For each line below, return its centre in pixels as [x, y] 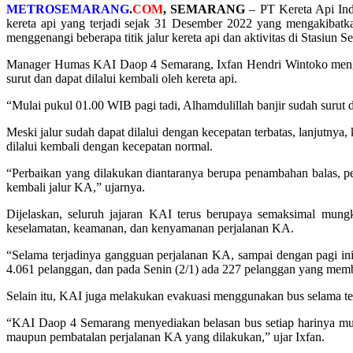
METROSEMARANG [68, 9]
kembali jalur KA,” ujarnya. [76, 187]
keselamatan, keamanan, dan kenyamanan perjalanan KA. [150, 228]
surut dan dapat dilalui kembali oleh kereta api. [122, 78]
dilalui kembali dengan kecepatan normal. [110, 146]
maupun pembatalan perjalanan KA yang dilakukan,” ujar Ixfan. [165, 336]
